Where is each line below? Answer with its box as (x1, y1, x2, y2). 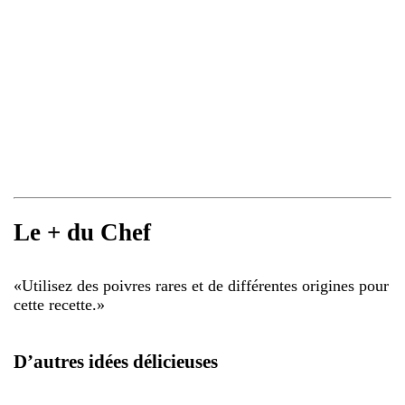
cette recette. (14, 295, 97, 314)
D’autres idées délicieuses (14, 350, 218, 372)
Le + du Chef (14, 219, 151, 247)
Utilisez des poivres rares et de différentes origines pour (22, 276, 389, 295)
